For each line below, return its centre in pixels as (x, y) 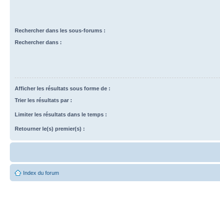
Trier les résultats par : (43, 100)
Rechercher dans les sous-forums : (60, 30)
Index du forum (41, 173)
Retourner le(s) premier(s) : (50, 129)
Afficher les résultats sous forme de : (63, 88)
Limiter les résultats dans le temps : (61, 114)
